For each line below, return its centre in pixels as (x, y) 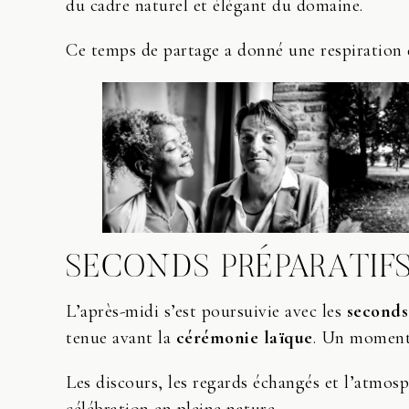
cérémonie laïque (244, 338)
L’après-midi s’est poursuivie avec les (206, 312)
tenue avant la (121, 338)
